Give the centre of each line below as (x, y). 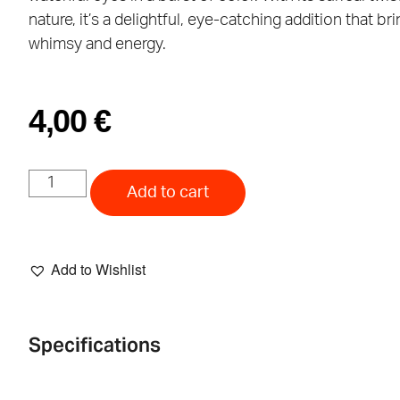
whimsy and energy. (97, 44)
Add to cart (168, 192)
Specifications (95, 345)
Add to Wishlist (98, 269)
